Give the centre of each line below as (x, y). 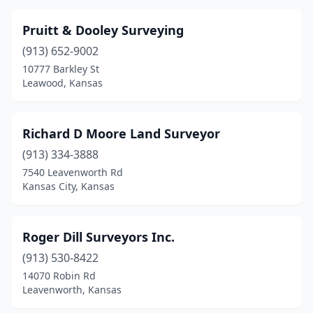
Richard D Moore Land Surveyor (121, 133)
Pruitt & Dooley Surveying (103, 30)
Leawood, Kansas (63, 83)
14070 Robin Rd (59, 276)
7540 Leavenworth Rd (73, 172)
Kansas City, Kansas (68, 186)
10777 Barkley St (61, 69)
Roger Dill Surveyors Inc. (99, 237)
